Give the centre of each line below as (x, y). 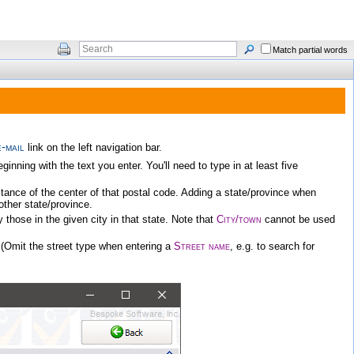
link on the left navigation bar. (93, 147)
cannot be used (298, 219)
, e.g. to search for (272, 246)
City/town (239, 219)
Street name (202, 246)
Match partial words (310, 50)
